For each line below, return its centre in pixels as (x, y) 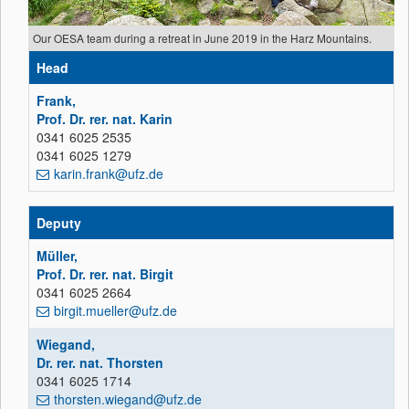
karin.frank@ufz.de (109, 173)
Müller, (57, 255)
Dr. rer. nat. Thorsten (100, 362)
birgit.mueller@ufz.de (115, 310)
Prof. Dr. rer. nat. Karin (105, 118)
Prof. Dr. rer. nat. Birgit (105, 273)
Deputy (59, 222)
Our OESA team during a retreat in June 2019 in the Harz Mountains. (202, 37)
